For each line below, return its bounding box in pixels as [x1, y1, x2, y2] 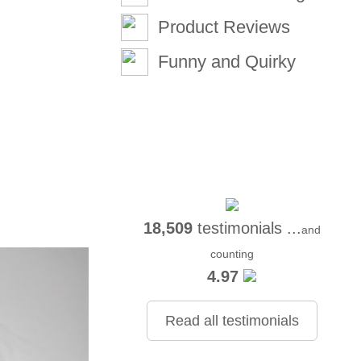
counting [210, 247, 254, 260]
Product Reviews [158, 17, 291, 37]
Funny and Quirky [158, 52, 297, 72]
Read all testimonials [164, 313, 299, 329]
